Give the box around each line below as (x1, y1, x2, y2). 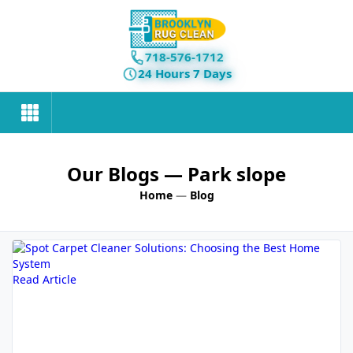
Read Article (13, 272, 76, 287)
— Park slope (164, 161, 286, 187)
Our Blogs (67, 161, 164, 187)
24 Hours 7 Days (137, 65, 232, 81)
